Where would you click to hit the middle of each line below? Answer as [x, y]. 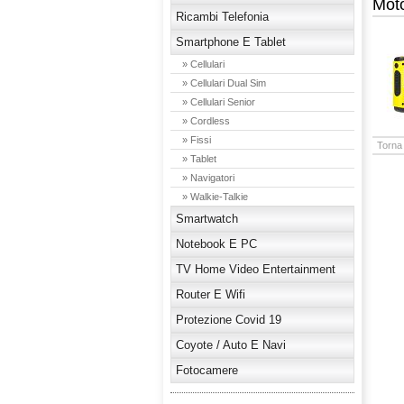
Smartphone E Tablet [230, 42]
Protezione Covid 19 [228, 320]
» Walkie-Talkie [215, 197]
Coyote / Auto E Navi [230, 345]
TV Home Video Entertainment [255, 269]
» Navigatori [208, 178]
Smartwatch [207, 219]
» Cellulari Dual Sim [224, 83]
